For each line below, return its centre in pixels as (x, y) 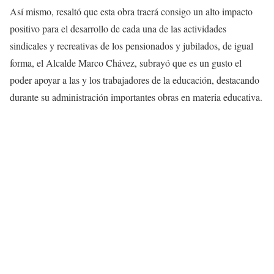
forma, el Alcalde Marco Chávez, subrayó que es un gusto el (126, 63)
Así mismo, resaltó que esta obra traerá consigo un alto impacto (131, 12)
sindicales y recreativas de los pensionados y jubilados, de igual (131, 46)
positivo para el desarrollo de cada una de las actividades (118, 29)
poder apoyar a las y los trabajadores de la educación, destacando (135, 80)
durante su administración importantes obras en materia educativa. (136, 97)
